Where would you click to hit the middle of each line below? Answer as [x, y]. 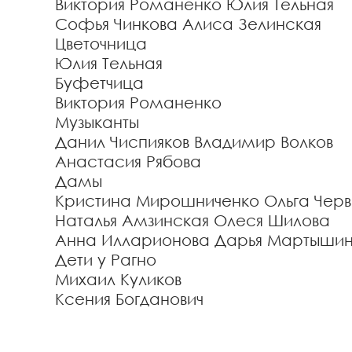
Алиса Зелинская [252, 24]
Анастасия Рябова [128, 161]
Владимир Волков [264, 141]
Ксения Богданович [129, 299]
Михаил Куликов [118, 279]
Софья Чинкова [116, 24]
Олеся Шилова [272, 220]
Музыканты [97, 122]
